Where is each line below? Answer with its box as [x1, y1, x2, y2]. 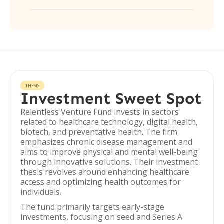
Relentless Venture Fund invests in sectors [20, 106, 179, 117]
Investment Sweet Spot [20, 89, 202, 108]
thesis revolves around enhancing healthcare [20, 166, 189, 177]
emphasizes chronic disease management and [20, 136, 192, 147]
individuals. [20, 186, 61, 197]
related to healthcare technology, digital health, [20, 116, 198, 127]
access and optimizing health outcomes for [20, 176, 181, 187]
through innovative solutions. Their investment [20, 156, 198, 167]
